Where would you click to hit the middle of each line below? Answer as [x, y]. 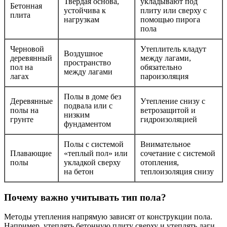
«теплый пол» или [96, 153]
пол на [22, 67]
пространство [87, 62]
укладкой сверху [92, 162]
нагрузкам [82, 19]
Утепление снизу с [173, 101]
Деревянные [31, 101]
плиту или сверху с [174, 10]
